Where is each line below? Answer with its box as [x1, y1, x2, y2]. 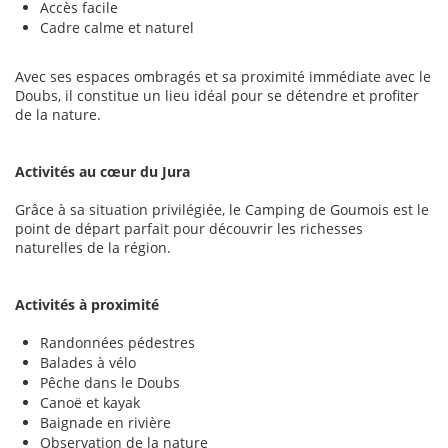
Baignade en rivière [40, 413, 171, 433]
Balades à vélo [40, 353, 136, 373]
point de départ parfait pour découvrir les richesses [15, 219, 363, 239]
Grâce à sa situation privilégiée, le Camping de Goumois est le [15, 200, 429, 220]
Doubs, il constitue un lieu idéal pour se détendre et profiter [15, 86, 419, 106]
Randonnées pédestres [40, 333, 195, 353]
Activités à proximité [15, 295, 159, 315]
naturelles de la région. [15, 238, 171, 258]
